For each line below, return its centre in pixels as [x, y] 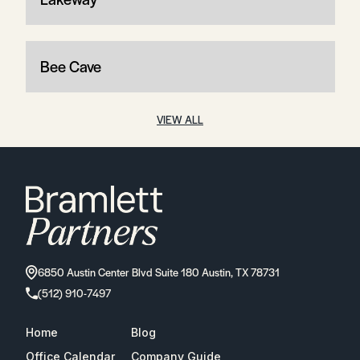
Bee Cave [70, 66]
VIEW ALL [180, 119]
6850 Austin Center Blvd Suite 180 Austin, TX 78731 [158, 272]
